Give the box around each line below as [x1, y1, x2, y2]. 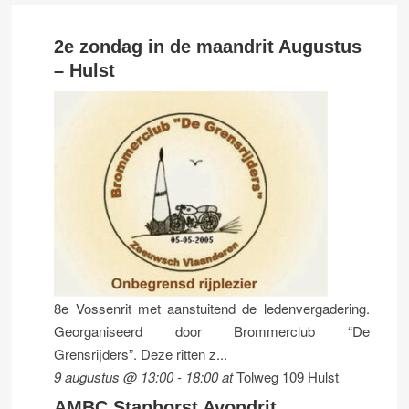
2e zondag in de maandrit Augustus [54, 37, 362, 58]
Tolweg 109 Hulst [236, 367, 340, 387]
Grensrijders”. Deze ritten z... [54, 344, 228, 364]
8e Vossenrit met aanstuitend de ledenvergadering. [54, 299, 370, 319]
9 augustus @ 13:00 [54, 367, 174, 387]
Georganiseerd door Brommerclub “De [54, 321, 370, 341]
